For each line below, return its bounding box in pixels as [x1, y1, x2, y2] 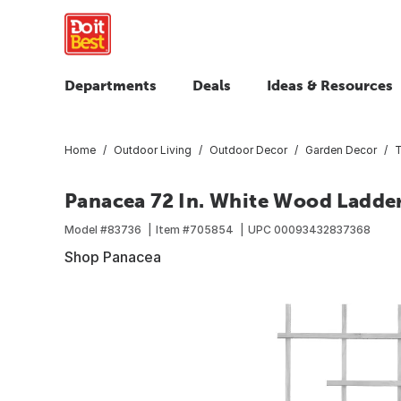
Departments [64, 77, 157, 93]
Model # [64, 222, 107, 236]
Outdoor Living [114, 142, 192, 157]
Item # [156, 222, 190, 236]
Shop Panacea [64, 247, 161, 266]
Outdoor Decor [209, 142, 287, 157]
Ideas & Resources [267, 77, 393, 93]
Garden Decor [305, 142, 377, 157]
